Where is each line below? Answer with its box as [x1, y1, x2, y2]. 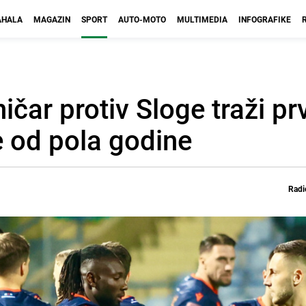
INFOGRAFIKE [238, 14, 291, 25]
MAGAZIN [33, 14, 70, 25]
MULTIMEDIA [177, 14, 227, 25]
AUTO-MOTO [118, 14, 166, 25]
